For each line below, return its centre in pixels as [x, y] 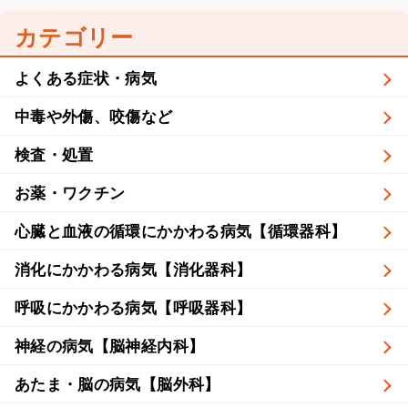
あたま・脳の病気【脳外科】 [117, 384]
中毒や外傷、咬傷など [94, 117]
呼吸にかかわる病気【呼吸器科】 [133, 308]
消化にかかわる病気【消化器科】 [133, 270]
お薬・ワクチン [70, 193]
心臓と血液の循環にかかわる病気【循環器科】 [181, 231]
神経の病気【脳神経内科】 [110, 346]
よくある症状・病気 [86, 78]
